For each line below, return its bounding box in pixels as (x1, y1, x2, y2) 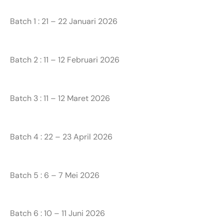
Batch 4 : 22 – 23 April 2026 (10, 131, 112, 142)
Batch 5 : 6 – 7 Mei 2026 (10, 169, 99, 180)
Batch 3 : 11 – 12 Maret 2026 (10, 92, 110, 103)
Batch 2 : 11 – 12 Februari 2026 (10, 54, 119, 65)
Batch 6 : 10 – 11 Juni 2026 (10, 208, 105, 219)
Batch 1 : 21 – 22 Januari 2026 (10, 16, 117, 27)
